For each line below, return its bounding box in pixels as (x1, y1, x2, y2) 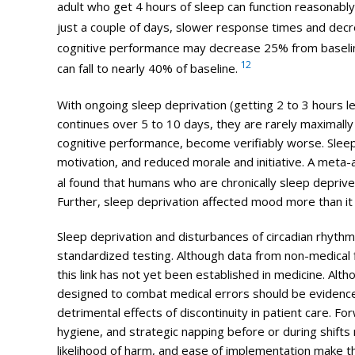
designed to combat (56, 284, 170, 301)
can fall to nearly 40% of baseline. (56, 59, 238, 76)
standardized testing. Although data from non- (56, 246, 309, 263)
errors (214, 284, 250, 301)
